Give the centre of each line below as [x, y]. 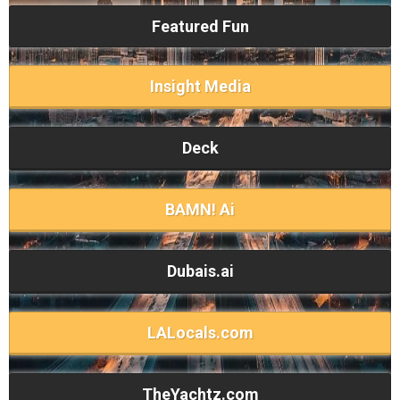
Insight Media [200, 87]
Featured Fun [200, 27]
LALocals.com [200, 333]
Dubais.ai [200, 271]
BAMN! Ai [200, 210]
